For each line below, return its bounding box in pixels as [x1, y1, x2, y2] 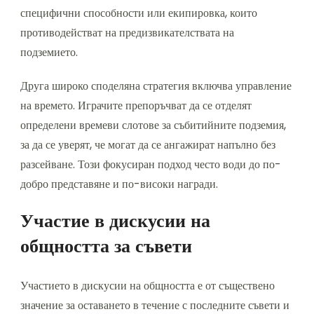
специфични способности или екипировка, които [20, 5, 257, 22]
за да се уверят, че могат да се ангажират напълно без [20, 137, 275, 153]
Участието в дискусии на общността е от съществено [20, 278, 275, 294]
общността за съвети [20, 233, 192, 259]
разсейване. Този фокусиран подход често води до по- [20, 156, 281, 173]
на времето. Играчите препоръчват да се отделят [20, 97, 252, 114]
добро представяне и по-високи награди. [20, 176, 218, 193]
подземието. [20, 44, 78, 61]
